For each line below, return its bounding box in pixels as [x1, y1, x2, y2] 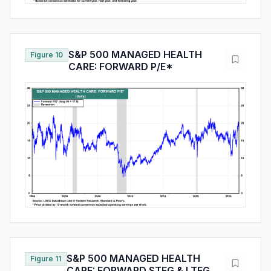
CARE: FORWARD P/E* [68, 60, 173, 73]
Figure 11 [30, 253, 61, 263]
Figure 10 [30, 50, 63, 59]
